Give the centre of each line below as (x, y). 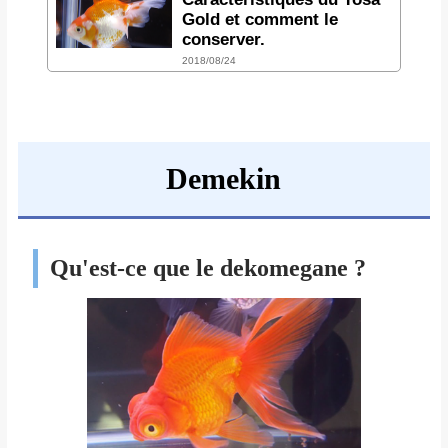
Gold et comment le (259, 19)
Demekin (224, 178)
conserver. (223, 39)
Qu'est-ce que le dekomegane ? (207, 267)
